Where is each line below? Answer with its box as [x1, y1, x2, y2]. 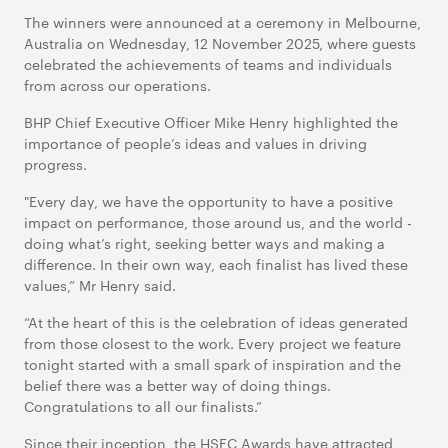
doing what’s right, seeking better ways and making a [24, 233, 385, 253]
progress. [24, 154, 87, 174]
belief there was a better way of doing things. [24, 375, 331, 395]
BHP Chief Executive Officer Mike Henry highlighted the [24, 112, 398, 132]
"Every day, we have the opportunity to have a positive [24, 191, 393, 211]
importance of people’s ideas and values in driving [24, 133, 367, 153]
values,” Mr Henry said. [24, 275, 176, 295]
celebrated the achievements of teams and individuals [24, 54, 392, 74]
